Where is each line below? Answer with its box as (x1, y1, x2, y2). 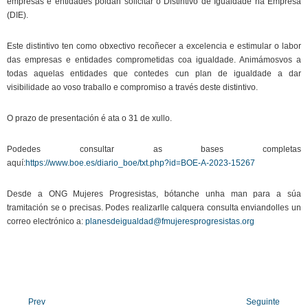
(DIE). (7, 10, 28, 20)
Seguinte (246, 297, 280, 307)
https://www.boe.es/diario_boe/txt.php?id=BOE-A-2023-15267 (25, 158, 255, 168)
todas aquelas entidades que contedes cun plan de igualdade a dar (7, 69, 301, 78)
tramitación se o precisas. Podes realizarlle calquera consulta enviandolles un (7, 203, 301, 212)
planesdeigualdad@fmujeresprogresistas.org (85, 217, 254, 226)
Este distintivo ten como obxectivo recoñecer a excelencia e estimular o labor (7, 41, 301, 51)
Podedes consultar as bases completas (7, 144, 301, 154)
